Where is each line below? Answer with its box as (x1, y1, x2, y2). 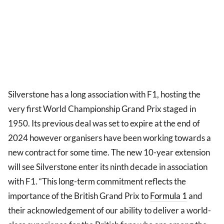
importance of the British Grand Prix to (8, 190, 150, 201)
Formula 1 (150, 190, 187, 201)
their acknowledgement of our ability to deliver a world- (8, 205, 211, 216)
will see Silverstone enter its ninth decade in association (8, 161, 207, 172)
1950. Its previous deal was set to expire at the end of (8, 118, 200, 129)
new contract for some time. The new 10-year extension (8, 147, 210, 158)
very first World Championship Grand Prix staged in (8, 103, 196, 114)
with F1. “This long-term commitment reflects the (8, 176, 186, 187)
